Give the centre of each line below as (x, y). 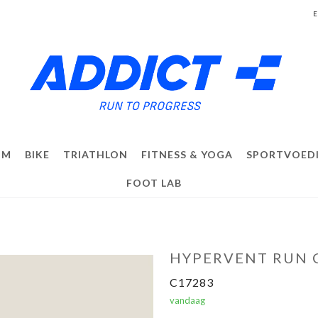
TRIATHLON (95, 154)
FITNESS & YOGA (187, 154)
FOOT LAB (154, 183)
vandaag (187, 300)
